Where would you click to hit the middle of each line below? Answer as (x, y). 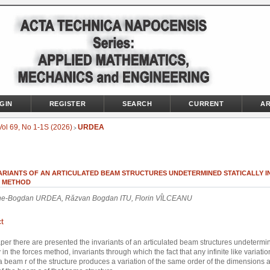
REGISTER (67, 104)
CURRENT (206, 104)
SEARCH (137, 104)
